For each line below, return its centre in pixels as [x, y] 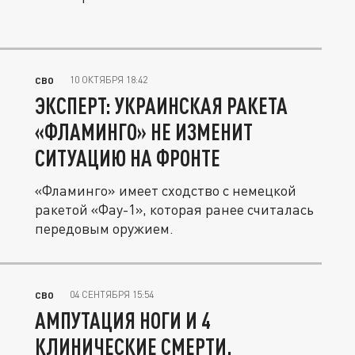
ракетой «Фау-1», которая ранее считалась [174, 210]
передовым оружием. [104, 229]
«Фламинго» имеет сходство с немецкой [166, 191]
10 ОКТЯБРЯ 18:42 [109, 80]
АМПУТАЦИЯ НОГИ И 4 [123, 321]
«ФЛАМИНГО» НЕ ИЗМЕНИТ [144, 132]
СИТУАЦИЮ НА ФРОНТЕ [128, 158]
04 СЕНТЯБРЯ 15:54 [112, 295]
